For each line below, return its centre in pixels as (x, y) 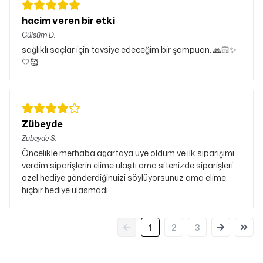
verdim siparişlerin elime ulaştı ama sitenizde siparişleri (127, 165)
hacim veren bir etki (68, 21)
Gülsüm (34, 35)
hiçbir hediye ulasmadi (65, 190)
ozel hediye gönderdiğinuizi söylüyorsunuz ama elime (124, 178)
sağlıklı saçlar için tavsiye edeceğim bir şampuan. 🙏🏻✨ (129, 50)
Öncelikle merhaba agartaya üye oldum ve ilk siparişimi (128, 153)
